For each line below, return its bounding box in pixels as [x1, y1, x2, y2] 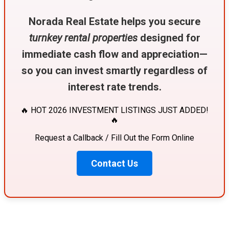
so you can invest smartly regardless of [21, 64, 208, 77]
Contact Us [91, 157, 138, 169]
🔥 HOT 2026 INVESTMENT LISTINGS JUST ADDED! [20, 105, 209, 115]
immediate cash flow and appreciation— [21, 48, 208, 60]
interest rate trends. [67, 80, 162, 93]
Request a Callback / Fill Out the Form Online [35, 132, 194, 143]
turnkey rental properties [29, 31, 138, 44]
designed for [137, 31, 200, 44]
